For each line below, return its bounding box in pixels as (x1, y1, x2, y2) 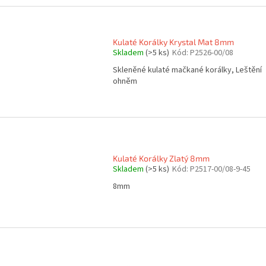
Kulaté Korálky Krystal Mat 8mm (113, 36, 234, 47)
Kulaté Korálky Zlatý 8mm (113, 153, 210, 163)
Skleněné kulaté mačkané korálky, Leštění (113, 64, 262, 76)
